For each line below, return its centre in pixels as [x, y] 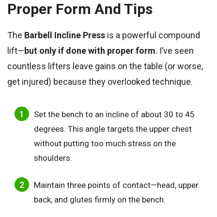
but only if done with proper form [90, 51]
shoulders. [53, 158]
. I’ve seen [175, 51]
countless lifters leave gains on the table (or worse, [105, 66]
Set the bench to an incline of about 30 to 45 [114, 115]
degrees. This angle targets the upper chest [113, 129]
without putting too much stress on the [105, 144]
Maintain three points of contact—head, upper [116, 185]
